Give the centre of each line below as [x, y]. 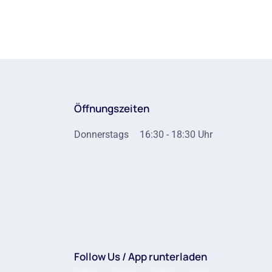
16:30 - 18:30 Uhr [176, 134]
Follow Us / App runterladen [141, 257]
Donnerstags [101, 134]
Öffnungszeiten [112, 108]
